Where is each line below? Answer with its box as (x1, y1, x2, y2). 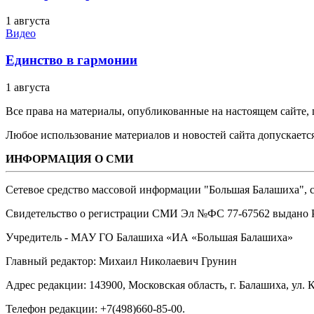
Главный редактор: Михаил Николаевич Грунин (6, 255, 237, 268)
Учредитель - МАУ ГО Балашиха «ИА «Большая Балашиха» (6, 231, 293, 244)
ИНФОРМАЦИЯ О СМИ (6, 153, 133, 165)
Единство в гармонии (6, 53, 137, 68)
